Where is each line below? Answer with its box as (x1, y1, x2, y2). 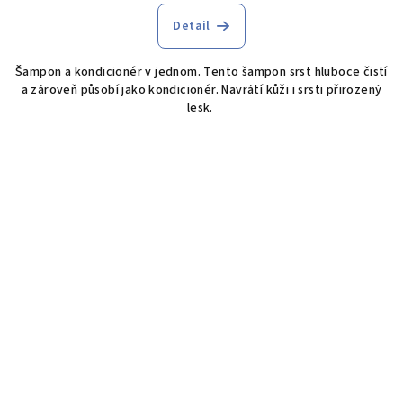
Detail (173, 17, 210, 36)
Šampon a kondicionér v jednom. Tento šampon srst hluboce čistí (15, 63, 388, 82)
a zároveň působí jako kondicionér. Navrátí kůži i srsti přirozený (21, 81, 382, 100)
